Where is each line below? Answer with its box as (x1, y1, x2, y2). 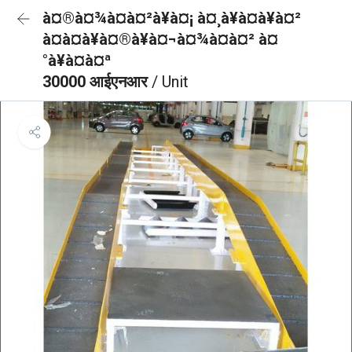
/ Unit (152, 72, 189, 91)
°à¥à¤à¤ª (42, 51, 112, 70)
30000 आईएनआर (42, 72, 152, 91)
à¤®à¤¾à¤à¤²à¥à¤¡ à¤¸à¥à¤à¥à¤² (42, 9, 301, 27)
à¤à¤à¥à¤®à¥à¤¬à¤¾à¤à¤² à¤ (42, 30, 278, 49)
